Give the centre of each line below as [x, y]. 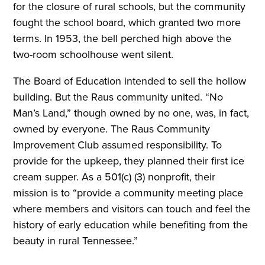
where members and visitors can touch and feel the [132, 209]
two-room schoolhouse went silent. [93, 54]
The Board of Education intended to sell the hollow [130, 81]
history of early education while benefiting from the [131, 224]
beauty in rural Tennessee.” [76, 240]
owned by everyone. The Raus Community [112, 129]
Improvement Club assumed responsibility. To [118, 145]
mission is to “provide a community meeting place [128, 193]
